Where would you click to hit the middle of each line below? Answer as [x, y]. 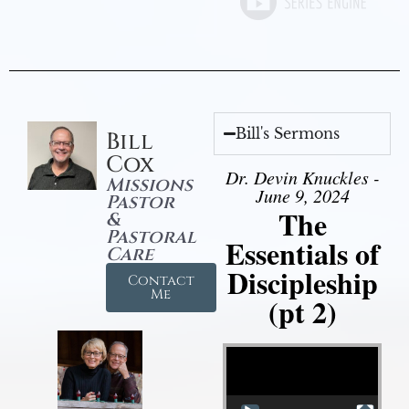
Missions [149, 184]
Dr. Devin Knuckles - [302, 177]
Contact [161, 280]
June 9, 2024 [302, 195]
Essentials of [302, 253]
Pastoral [151, 236]
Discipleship [302, 282]
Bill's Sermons [288, 133]
